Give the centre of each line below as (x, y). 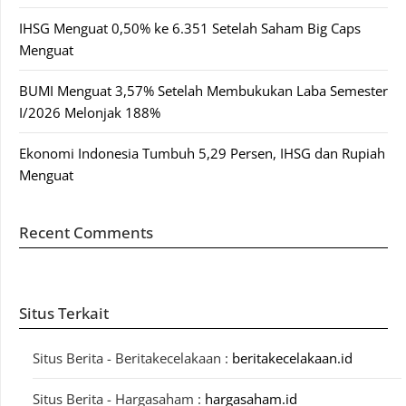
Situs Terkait (64, 313)
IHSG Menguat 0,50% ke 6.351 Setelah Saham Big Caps (190, 28)
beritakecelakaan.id (292, 358)
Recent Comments (86, 232)
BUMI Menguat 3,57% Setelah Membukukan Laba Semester (203, 90)
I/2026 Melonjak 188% (90, 112)
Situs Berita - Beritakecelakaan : (132, 358)
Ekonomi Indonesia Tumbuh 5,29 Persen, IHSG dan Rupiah (202, 153)
